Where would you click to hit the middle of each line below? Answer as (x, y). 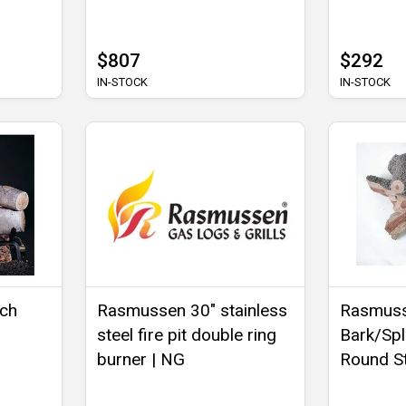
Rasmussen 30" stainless (193, 310)
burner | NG (141, 359)
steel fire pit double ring (187, 334)
